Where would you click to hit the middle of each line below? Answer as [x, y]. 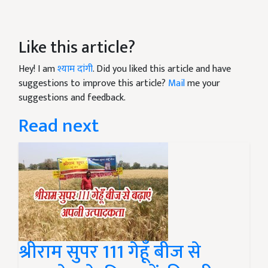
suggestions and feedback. [72, 98]
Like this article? [77, 48]
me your [202, 84]
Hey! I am [38, 69]
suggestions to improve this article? [93, 84]
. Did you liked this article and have [162, 69]
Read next [59, 126]
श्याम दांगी [75, 69]
